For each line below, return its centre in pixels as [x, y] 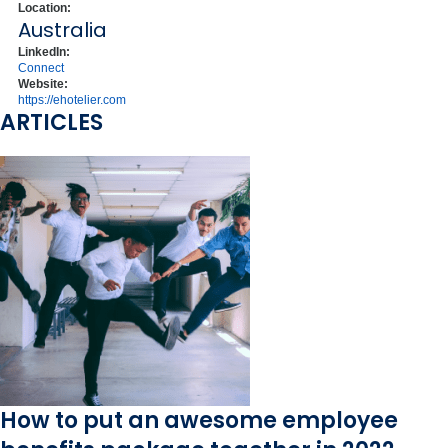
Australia [62, 30]
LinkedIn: [44, 52]
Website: [43, 84]
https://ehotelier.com [72, 100]
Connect [41, 68]
